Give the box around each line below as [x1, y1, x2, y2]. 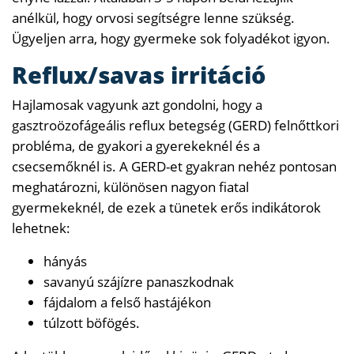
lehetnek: [12, 218, 70, 237]
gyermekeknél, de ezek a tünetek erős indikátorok [12, 198, 321, 217]
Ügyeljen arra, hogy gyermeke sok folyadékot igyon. [12, 28, 330, 47]
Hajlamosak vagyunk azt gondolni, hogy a [12, 95, 262, 114]
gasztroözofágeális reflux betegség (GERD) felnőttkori [12, 115, 339, 134]
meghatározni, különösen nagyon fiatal [12, 177, 249, 196]
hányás [43, 251, 87, 270]
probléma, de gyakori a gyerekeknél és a [12, 136, 260, 155]
